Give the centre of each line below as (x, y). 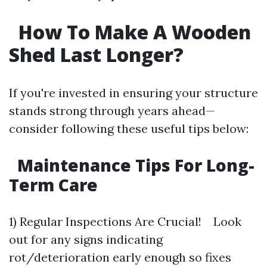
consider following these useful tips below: (129, 128)
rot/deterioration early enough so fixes (120, 257)
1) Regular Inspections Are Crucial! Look (125, 221)
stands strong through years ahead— (112, 111)
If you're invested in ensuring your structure (133, 93)
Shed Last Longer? (96, 55)
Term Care (53, 185)
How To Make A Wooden (132, 32)
